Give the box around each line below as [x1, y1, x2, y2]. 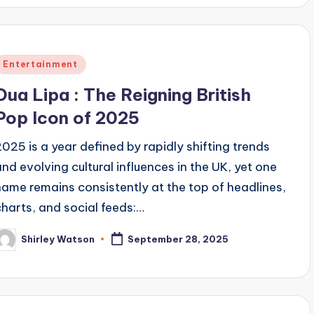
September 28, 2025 [128, 233, 229, 245]
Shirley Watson [21, 233, 95, 245]
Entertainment [3, 58, 78, 69]
